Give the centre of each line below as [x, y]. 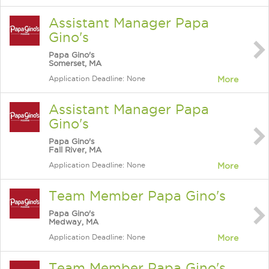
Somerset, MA [75, 63]
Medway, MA [74, 222]
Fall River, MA [75, 150]
